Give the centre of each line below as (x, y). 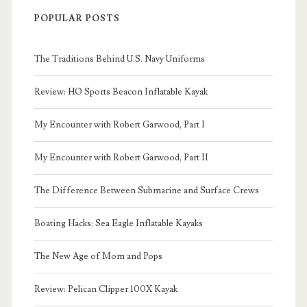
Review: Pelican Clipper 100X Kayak (106, 290)
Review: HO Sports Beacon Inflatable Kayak (121, 92)
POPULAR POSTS (77, 19)
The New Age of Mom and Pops (98, 257)
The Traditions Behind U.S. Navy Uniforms (119, 59)
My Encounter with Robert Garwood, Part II (121, 158)
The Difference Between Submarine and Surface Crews (146, 191)
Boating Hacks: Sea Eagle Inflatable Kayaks (118, 224)
